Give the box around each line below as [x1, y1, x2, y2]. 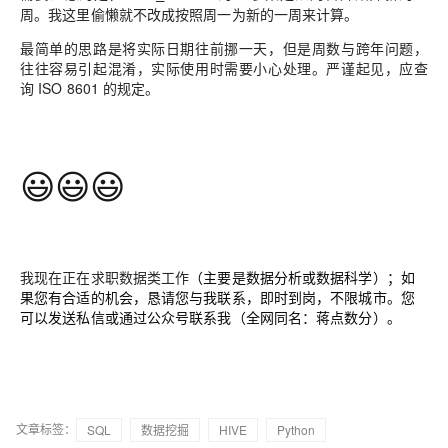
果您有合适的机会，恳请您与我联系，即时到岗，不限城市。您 [20, 286, 415, 307]
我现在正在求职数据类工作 [20, 266, 190, 287]
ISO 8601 [38, 77, 100, 98]
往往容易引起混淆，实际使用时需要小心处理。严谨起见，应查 [20, 57, 428, 78]
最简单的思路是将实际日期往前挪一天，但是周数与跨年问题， [20, 37, 428, 58]
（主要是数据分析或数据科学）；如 [189, 266, 415, 287]
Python [277, 420, 315, 438]
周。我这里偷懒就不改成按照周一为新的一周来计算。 [20, 3, 359, 24]
